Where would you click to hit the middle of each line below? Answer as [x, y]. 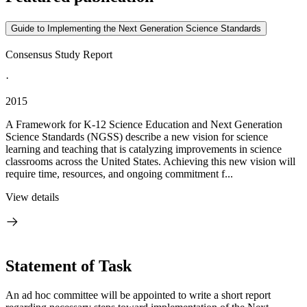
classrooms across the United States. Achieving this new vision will [150, 161]
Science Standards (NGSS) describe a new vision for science [137, 137]
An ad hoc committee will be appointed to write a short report [138, 295]
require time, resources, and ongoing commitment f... [119, 174]
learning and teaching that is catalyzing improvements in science [144, 149]
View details [32, 197]
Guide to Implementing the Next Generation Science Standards [136, 29]
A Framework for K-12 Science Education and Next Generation [144, 124]
